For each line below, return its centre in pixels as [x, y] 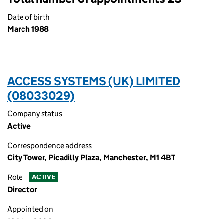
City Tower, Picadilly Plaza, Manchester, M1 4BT [91, 158]
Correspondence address [50, 145]
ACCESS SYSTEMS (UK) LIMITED [94, 81]
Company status [35, 114]
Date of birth [29, 17]
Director [22, 189]
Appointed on [30, 209]
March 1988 [28, 29]
